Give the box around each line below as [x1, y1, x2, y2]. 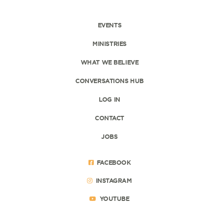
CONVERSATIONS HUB [75, 76, 144, 85]
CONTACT [95, 113, 124, 122]
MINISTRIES [92, 39, 127, 47]
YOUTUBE [99, 194, 130, 202]
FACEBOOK [96, 158, 131, 166]
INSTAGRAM [95, 176, 132, 184]
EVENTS [97, 21, 122, 29]
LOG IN [99, 95, 120, 103]
